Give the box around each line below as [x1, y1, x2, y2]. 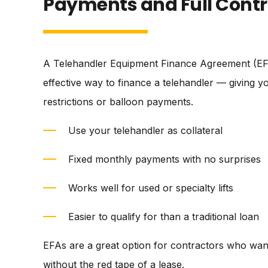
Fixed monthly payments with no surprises [68, 153, 261, 165]
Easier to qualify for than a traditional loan [68, 211, 259, 223]
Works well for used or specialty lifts [68, 182, 233, 194]
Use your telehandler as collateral [68, 124, 223, 136]
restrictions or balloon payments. [43, 96, 193, 108]
